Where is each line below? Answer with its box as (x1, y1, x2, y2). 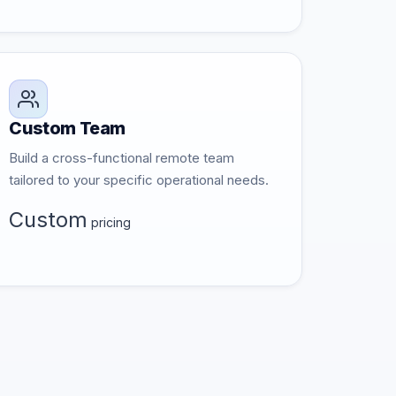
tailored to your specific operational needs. (9, 171, 270, 188)
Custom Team (9, 118, 126, 139)
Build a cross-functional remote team (9, 149, 235, 166)
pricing (88, 215, 132, 230)
